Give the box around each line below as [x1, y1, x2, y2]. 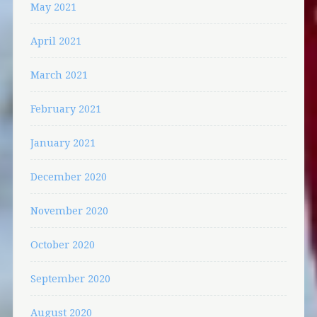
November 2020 [30, 204, 108, 217]
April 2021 [30, 34, 81, 47]
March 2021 [30, 68, 88, 81]
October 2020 [30, 238, 95, 250]
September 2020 [30, 272, 110, 284]
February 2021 [30, 102, 101, 115]
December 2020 [30, 170, 107, 183]
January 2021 [30, 136, 96, 149]
